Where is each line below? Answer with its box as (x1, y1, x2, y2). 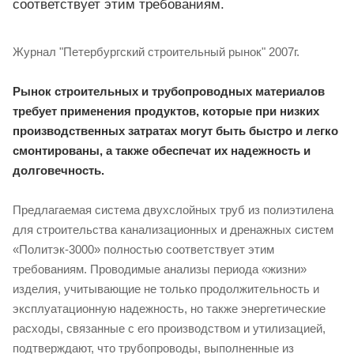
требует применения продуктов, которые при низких (13, 104, 319, 118)
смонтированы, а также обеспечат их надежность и (13, 143, 311, 157)
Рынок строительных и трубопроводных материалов (13, 84, 325, 98)
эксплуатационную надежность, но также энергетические (13, 301, 326, 315)
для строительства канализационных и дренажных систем (13, 222, 333, 236)
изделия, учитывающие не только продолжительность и (13, 281, 319, 296)
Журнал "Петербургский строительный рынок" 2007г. (13, 45, 299, 58)
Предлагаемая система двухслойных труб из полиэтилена (13, 202, 333, 217)
